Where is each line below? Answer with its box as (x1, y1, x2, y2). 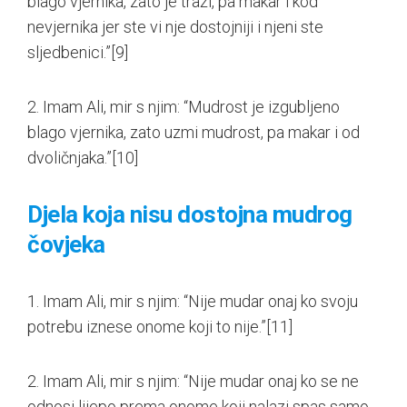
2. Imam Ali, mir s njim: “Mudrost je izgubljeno (27, 96, 340, 116)
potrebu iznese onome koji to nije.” (27, 316, 266, 336)
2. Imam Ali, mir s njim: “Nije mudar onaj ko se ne (27, 371, 359, 391)
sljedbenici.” (27, 42, 111, 62)
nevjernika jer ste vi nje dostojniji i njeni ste (27, 16, 323, 36)
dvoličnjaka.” (27, 147, 112, 167)
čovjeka (27, 230, 105, 258)
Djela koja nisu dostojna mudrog (27, 200, 352, 228)
